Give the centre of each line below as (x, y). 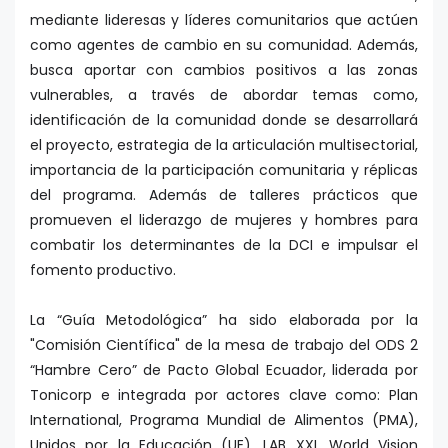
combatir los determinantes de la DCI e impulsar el (224, 245)
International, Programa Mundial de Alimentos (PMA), (224, 420)
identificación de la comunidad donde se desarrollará (224, 120)
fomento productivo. (103, 270)
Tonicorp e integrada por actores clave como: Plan (224, 395)
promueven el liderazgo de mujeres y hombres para (224, 220)
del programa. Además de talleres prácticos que (224, 195)
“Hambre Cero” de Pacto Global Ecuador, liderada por (224, 370)
